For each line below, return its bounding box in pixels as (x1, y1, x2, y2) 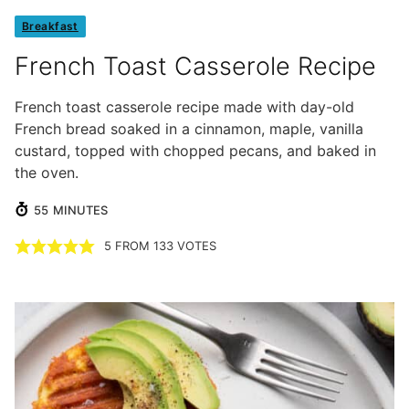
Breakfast (22, 19, 79, 34)
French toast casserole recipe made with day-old (15, 98, 354, 117)
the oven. (15, 163, 79, 183)
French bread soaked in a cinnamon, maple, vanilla (15, 120, 363, 139)
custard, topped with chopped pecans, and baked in (15, 142, 376, 161)
